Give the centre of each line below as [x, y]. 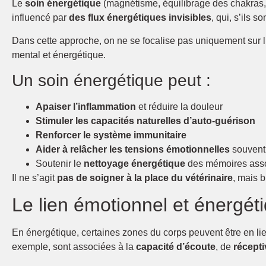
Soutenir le [60, 163]
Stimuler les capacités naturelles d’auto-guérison [145, 121]
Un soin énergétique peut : [111, 80]
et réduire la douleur [179, 106]
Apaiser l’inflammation [86, 106]
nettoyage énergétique [134, 163]
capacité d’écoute [176, 247]
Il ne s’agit [34, 178]
